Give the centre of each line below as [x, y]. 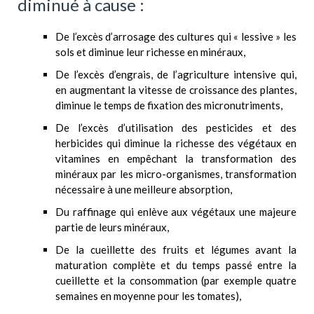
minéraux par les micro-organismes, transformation [176, 174]
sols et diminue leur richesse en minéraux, [150, 52]
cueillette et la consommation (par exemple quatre [176, 281]
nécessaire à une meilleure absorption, [144, 190]
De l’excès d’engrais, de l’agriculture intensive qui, [176, 75]
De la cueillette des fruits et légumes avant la [176, 250]
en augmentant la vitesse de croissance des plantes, [176, 90]
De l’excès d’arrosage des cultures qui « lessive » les [176, 37]
